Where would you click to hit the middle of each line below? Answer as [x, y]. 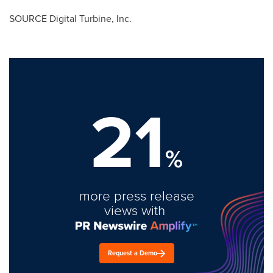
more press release [136, 195]
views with [136, 210]
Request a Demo [133, 253]
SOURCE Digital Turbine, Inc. [70, 19]
